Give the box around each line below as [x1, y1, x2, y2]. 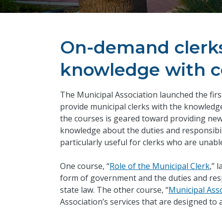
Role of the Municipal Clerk [109, 161, 210, 172]
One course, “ [59, 161, 110, 172]
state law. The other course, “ [59, 184, 168, 196]
